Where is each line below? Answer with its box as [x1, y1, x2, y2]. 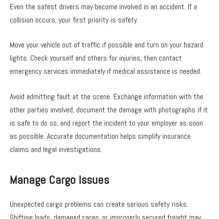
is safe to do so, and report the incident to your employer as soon [10, 117, 203, 128]
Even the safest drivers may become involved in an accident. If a [10, 1, 197, 12]
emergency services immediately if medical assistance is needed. [10, 66, 201, 77]
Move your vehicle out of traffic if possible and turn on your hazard [10, 40, 203, 50]
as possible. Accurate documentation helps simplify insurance [10, 131, 191, 141]
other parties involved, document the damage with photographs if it [10, 104, 208, 115]
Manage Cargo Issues [10, 172, 109, 187]
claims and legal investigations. [10, 144, 102, 154]
